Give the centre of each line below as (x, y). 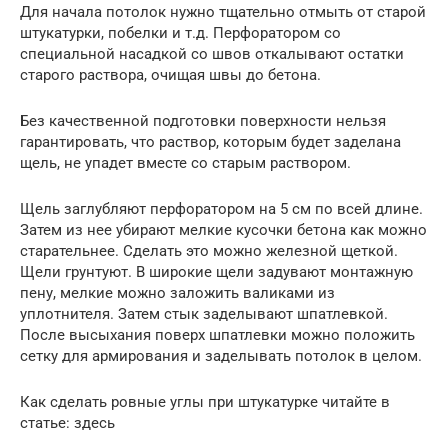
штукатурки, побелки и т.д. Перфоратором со (180, 33)
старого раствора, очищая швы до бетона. (170, 75)
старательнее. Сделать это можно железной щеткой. (209, 251)
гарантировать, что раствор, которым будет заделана (210, 142)
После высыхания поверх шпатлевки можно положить (217, 335)
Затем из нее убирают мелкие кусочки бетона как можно (223, 230)
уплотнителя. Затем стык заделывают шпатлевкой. (204, 314)
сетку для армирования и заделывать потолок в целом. (221, 356)
